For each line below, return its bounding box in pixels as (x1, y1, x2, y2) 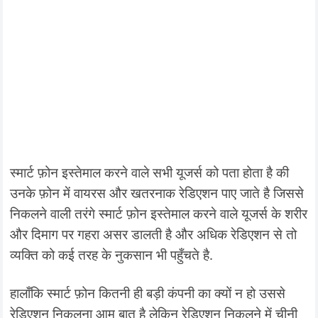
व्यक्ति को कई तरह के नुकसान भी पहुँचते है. (10, 246, 214, 263)
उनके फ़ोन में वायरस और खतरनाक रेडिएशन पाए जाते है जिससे (10, 184, 305, 202)
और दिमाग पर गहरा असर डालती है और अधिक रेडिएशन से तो (10, 225, 297, 243)
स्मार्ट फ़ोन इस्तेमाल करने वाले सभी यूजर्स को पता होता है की (10, 163, 290, 181)
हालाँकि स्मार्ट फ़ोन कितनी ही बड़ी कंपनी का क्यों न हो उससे (10, 284, 286, 302)
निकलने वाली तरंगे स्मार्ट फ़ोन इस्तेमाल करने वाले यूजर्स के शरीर (10, 204, 308, 222)
